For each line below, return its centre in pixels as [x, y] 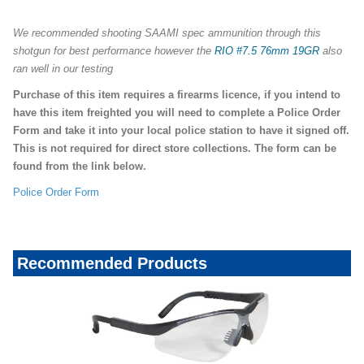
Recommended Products [112, 263]
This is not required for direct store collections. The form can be [175, 148]
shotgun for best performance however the [114, 50]
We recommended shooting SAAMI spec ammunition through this [167, 32]
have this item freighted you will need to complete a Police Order [177, 112]
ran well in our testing [63, 68]
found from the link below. [80, 166]
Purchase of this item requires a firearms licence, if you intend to [177, 94]
